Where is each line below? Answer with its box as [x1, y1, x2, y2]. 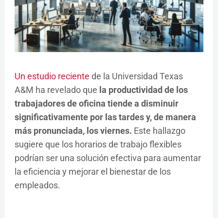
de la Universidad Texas [91, 71, 183, 81]
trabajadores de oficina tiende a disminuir [15, 98, 179, 109]
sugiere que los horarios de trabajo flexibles [15, 139, 182, 149]
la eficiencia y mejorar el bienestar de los [15, 166, 171, 177]
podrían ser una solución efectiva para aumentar [15, 153, 201, 163]
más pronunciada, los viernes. [15, 126, 134, 136]
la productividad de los [99, 85, 188, 95]
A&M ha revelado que [15, 85, 99, 95]
